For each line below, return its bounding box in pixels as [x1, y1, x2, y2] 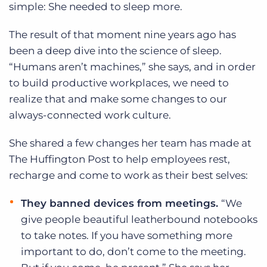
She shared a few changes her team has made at [9, 136, 252, 149]
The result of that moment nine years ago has [9, 28, 236, 41]
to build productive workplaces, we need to [9, 76, 229, 89]
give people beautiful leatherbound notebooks [21, 213, 257, 225]
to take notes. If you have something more [21, 229, 232, 241]
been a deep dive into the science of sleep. [9, 44, 222, 57]
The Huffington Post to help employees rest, [9, 153, 230, 165]
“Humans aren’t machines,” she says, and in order [9, 60, 256, 73]
